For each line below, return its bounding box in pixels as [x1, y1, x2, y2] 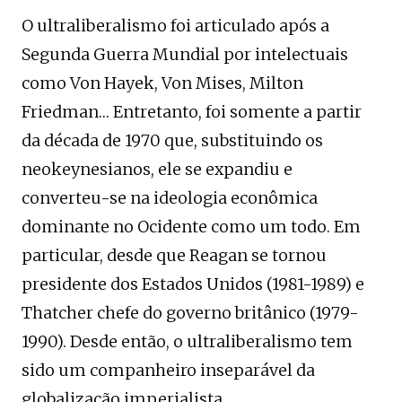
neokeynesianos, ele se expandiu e [22, 158, 293, 179]
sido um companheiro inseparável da [22, 359, 315, 380]
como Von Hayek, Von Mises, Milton [22, 72, 303, 93]
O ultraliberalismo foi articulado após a [22, 14, 329, 36]
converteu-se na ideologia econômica [22, 187, 318, 208]
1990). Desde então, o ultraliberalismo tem [22, 330, 353, 352]
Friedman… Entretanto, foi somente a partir [22, 100, 362, 122]
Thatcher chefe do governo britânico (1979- [22, 301, 359, 323]
